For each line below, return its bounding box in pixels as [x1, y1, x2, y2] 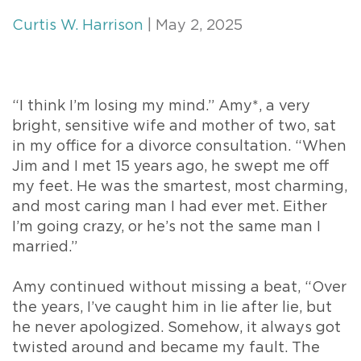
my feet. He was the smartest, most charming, [12, 180, 347, 195]
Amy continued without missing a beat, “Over [12, 280, 346, 296]
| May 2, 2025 [143, 19, 243, 33]
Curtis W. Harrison [12, 19, 143, 33]
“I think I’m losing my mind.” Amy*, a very [12, 99, 310, 114]
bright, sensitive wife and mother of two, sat [12, 119, 336, 135]
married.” [12, 240, 77, 255]
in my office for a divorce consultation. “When [12, 139, 346, 155]
